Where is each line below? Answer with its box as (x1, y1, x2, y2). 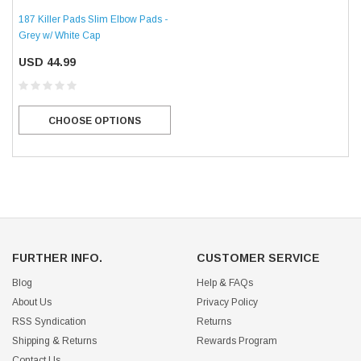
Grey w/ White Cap (19, 30, 100, 42)
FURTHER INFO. (12, 251, 102, 265)
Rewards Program (197, 335, 277, 347)
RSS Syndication (12, 316, 86, 328)
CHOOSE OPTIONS (48, 115, 141, 127)
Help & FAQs (197, 277, 253, 289)
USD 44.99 (19, 56, 76, 69)
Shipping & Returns (12, 335, 97, 347)
